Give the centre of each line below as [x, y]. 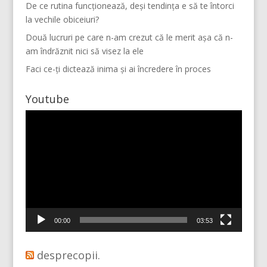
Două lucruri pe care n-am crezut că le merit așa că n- [129, 38]
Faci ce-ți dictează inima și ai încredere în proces [118, 69]
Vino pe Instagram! [172, 159]
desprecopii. [68, 255]
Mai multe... [82, 159]
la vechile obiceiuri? [62, 20]
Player [37, 117]
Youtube [47, 99]
